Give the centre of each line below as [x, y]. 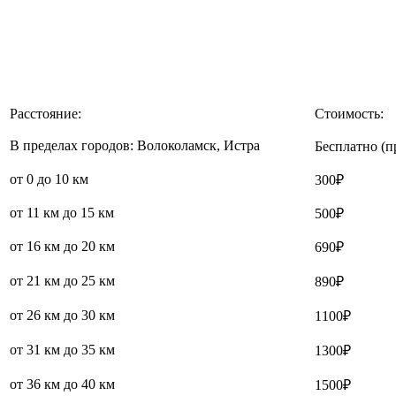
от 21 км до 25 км [64, 280]
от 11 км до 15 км [62, 212]
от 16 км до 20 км [62, 246]
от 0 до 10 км [49, 179]
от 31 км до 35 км [62, 349]
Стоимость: [349, 113]
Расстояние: [46, 113]
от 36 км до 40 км [62, 384]
